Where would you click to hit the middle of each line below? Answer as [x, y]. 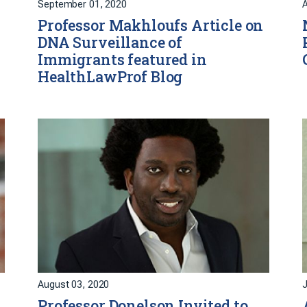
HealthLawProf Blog [110, 77]
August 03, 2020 [74, 285]
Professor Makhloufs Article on [151, 26]
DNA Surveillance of [110, 43]
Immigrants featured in [122, 60]
